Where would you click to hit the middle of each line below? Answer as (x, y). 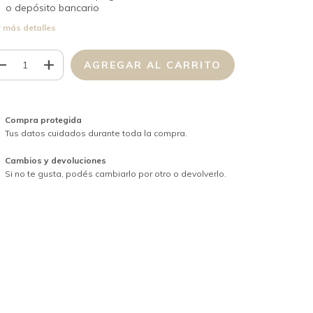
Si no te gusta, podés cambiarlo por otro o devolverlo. (115, 173)
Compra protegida (43, 119)
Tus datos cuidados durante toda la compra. (96, 133)
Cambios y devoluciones (55, 160)
